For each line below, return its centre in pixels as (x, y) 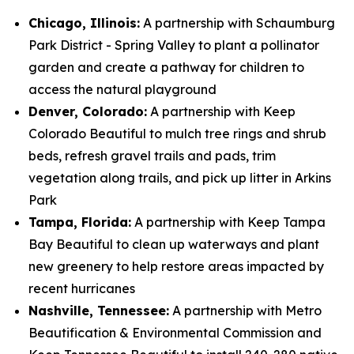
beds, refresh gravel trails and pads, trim (152, 156)
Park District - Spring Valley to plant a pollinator (174, 45)
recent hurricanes (82, 288)
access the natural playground (122, 89)
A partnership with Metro (245, 311)
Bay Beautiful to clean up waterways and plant (174, 244)
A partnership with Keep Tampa (228, 222)
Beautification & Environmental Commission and (175, 333)
